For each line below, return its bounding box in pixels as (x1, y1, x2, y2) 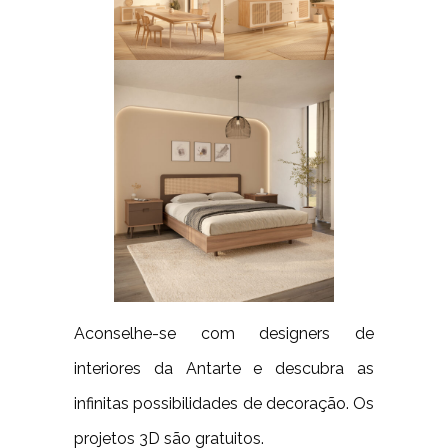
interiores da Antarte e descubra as (74, 358, 374, 378)
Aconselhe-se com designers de (74, 323, 374, 343)
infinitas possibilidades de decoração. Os (74, 393, 374, 413)
